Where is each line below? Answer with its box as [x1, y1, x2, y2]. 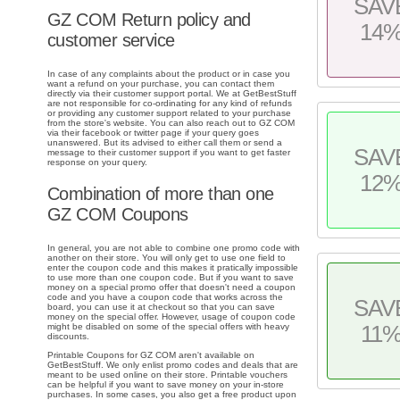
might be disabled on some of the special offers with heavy [47, 321, 289, 332]
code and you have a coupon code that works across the [47, 292, 283, 303]
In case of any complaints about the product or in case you [47, 68, 290, 79]
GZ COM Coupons [47, 204, 188, 225]
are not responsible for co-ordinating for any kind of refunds [47, 97, 292, 108]
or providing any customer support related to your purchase [47, 107, 291, 118]
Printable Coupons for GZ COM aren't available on [47, 350, 254, 361]
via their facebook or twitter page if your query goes [47, 127, 259, 137]
